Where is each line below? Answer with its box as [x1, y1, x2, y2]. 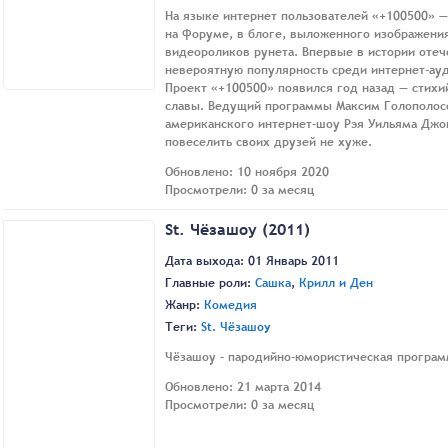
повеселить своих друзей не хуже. [165, 133, 372, 152]
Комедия [204, 295, 257, 314]
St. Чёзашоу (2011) [165, 218, 310, 241]
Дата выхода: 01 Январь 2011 [165, 251, 339, 270]
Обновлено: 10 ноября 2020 [165, 163, 329, 182]
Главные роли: [165, 273, 255, 292]
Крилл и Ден [299, 273, 373, 292]
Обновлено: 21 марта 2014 [165, 377, 321, 396]
